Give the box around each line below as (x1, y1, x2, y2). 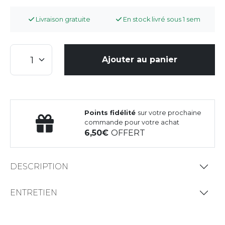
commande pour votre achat (84, 118, 180, 126)
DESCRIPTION (10, 162, 68, 172)
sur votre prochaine (138, 108, 202, 117)
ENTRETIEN (10, 188, 57, 198)
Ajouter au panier (102, 54, 177, 64)
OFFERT (111, 128, 146, 138)
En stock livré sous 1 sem (121, 15, 200, 23)
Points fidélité (84, 108, 138, 117)
